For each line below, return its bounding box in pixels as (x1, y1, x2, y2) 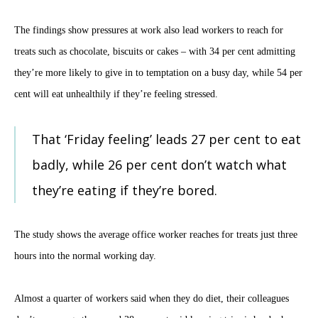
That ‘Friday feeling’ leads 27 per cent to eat (32, 131, 301, 148)
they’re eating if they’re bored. (32, 182, 217, 199)
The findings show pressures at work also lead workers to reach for (14, 25, 283, 36)
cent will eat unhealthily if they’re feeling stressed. (14, 89, 218, 100)
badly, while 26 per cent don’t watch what (32, 156, 287, 174)
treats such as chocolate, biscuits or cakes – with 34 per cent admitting (14, 46, 295, 57)
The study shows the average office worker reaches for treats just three (14, 229, 297, 241)
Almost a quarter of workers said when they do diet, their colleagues (14, 293, 289, 305)
